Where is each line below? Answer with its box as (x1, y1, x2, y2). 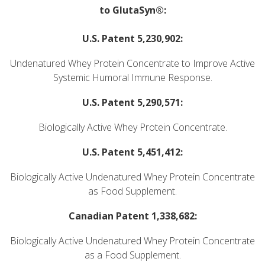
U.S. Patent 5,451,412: (82, 145, 183, 159)
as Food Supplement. (88, 184, 177, 198)
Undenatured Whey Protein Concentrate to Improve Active (10, 56, 255, 70)
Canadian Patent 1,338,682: (68, 209, 197, 222)
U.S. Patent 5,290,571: (82, 95, 183, 109)
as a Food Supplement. (84, 248, 181, 261)
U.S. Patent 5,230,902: (82, 31, 183, 45)
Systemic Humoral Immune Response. (53, 70, 212, 84)
